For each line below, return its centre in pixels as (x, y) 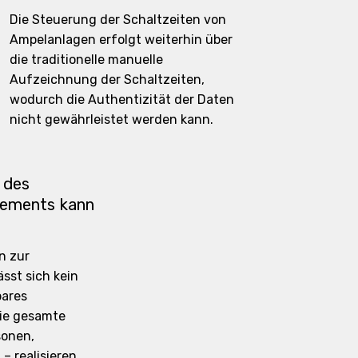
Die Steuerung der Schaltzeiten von (117, 19)
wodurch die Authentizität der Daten (121, 99)
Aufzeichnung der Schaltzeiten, (107, 79)
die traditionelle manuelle (86, 59)
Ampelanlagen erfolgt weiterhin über (121, 39)
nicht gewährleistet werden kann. (111, 119)
